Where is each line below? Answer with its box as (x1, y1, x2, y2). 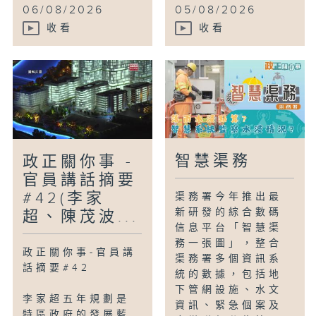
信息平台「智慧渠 (175, 222, 283, 234)
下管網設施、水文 (175, 284, 283, 296)
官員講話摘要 (23, 171, 138, 190)
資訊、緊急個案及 (175, 300, 283, 312)
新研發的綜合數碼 (175, 207, 283, 219)
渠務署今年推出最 (175, 191, 283, 203)
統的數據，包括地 (175, 269, 283, 281)
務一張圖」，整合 (175, 238, 283, 250)
